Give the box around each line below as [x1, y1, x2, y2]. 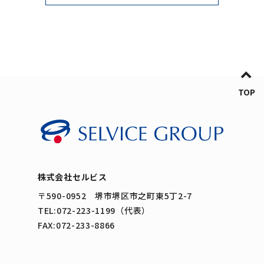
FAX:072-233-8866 [38, 219, 115, 232]
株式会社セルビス [38, 171, 107, 183]
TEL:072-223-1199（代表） [38, 204, 150, 217]
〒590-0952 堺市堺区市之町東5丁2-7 [38, 190, 193, 202]
